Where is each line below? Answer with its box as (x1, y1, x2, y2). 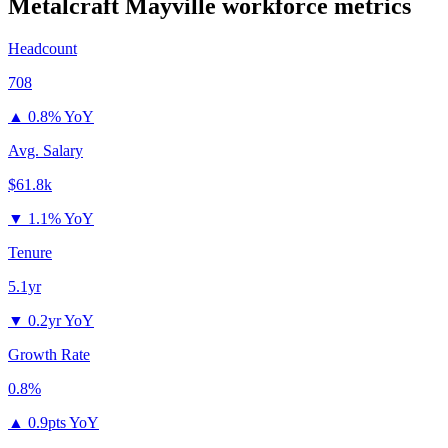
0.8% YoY (28, 108, 94, 126)
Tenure (8, 244, 52, 262)
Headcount (8, 40, 77, 58)
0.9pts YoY (28, 414, 99, 432)
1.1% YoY (28, 210, 94, 228)
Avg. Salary (8, 142, 83, 160)
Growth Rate (8, 346, 90, 364)
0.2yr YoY (28, 312, 94, 330)
